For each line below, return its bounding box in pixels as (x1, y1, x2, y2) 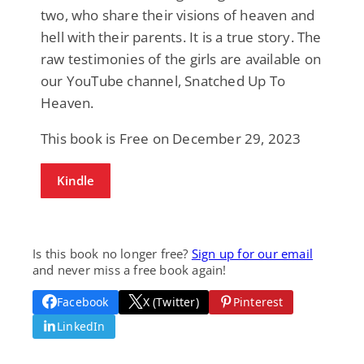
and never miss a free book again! (32, 261, 227, 278)
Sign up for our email (191, 245, 314, 262)
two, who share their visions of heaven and (41, 5, 315, 24)
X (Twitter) (142, 293, 199, 310)
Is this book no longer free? (32, 245, 192, 262)
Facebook (57, 293, 109, 310)
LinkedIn (57, 318, 106, 334)
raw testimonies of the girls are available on (41, 49, 322, 68)
